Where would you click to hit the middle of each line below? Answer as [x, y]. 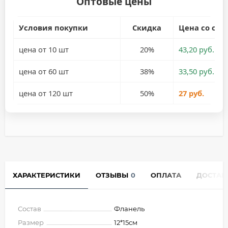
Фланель [129, 208]
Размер [31, 222]
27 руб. [191, 93]
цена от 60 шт [44, 71]
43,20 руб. [196, 49]
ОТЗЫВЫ [112, 175]
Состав [30, 208]
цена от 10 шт [44, 49]
